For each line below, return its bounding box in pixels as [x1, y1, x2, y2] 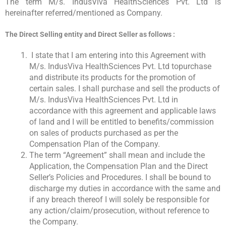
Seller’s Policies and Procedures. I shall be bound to [29, 173, 211, 183]
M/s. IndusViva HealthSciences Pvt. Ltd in [29, 95, 178, 105]
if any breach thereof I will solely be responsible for [29, 195, 209, 205]
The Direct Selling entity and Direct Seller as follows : [5, 30, 175, 39]
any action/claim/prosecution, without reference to [29, 206, 209, 216]
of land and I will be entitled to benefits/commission [29, 117, 214, 127]
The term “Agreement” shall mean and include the [29, 150, 205, 160]
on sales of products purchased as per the [29, 128, 178, 138]
